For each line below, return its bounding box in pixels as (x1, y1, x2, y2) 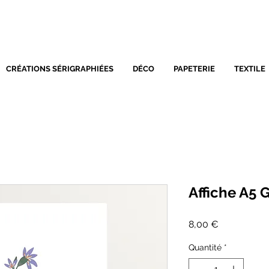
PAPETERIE (174, 64, 215, 74)
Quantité (189, 243, 222, 253)
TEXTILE (234, 64, 265, 74)
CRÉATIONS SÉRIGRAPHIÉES (6, 64, 113, 74)
